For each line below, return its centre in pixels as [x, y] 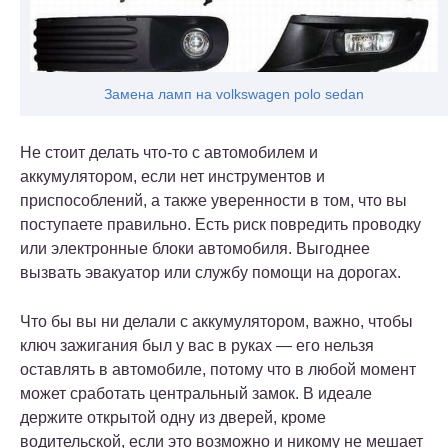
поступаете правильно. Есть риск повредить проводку [220, 224]
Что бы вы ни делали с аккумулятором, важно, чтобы [216, 321]
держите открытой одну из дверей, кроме [173, 417]
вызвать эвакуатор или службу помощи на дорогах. [210, 272]
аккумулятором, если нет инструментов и [172, 176]
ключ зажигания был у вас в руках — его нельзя [197, 345]
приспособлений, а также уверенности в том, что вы [213, 200]
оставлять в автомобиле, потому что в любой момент [218, 369]
